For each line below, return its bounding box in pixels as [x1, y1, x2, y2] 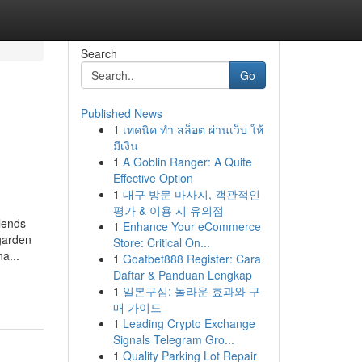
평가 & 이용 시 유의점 [112, 202, 224, 218]
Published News [80, 105, 162, 121]
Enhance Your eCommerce [122, 218, 261, 234]
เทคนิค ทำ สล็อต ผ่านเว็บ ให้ [122, 121, 263, 137]
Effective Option [112, 170, 193, 186]
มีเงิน [112, 137, 138, 154]
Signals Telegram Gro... [112, 331, 234, 347]
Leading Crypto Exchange [122, 315, 255, 331]
